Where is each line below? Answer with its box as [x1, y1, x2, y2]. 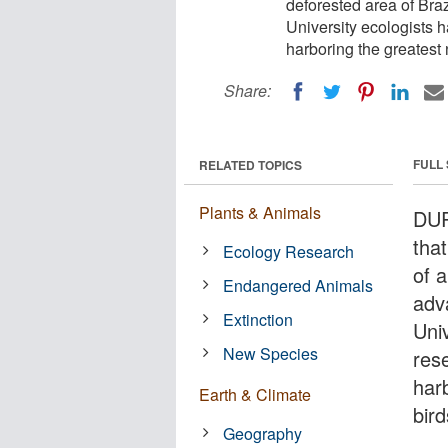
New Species [223, 341, 319, 365]
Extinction [223, 307, 294, 331]
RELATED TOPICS [199, 155, 302, 174]
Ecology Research [223, 239, 355, 263]
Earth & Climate [199, 382, 311, 406]
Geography [223, 421, 303, 445]
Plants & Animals [199, 200, 321, 224]
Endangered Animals [223, 273, 374, 297]
